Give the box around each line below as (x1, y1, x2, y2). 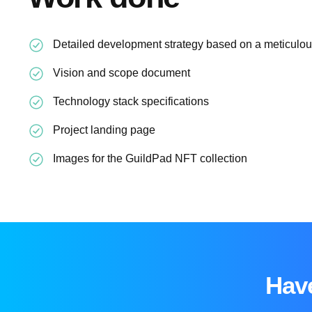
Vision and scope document (53, 67, 190, 79)
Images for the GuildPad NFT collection (53, 153, 247, 164)
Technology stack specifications (53, 95, 209, 107)
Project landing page (53, 124, 155, 136)
